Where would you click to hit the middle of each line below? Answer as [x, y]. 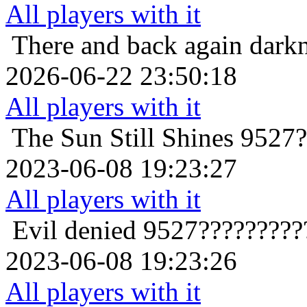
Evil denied [74, 230]
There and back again [127, 45]
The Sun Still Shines [123, 138]
